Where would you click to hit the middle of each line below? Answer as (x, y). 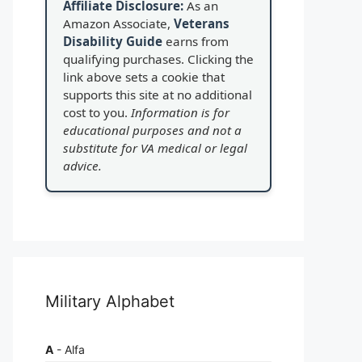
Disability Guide (113, 41)
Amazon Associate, (118, 23)
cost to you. (97, 112)
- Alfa (69, 349)
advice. (82, 165)
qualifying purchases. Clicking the (158, 59)
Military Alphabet (110, 301)
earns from (196, 41)
